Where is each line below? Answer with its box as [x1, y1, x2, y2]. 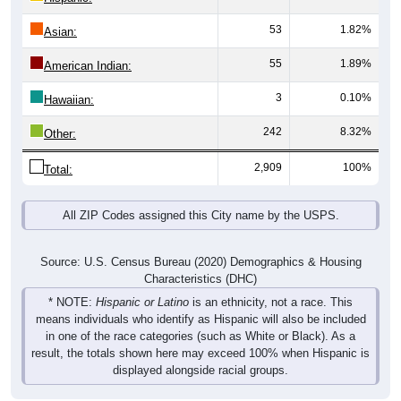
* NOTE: [48, 276, 96, 290]
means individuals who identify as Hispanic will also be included [35, 293, 366, 307]
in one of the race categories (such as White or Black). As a [46, 310, 355, 324]
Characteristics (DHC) [144, 252, 257, 267]
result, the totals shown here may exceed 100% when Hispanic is [31, 327, 370, 341]
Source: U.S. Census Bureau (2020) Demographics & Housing [39, 235, 362, 250]
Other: [44, 107, 76, 122]
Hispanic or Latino [96, 276, 189, 290]
